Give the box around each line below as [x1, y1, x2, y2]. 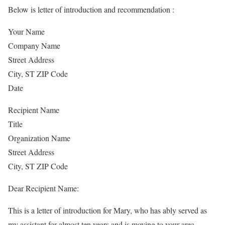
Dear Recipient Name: [8, 183, 79, 193]
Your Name [8, 26, 45, 37]
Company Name [8, 40, 60, 51]
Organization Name [8, 133, 70, 143]
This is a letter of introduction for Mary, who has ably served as [8, 205, 207, 215]
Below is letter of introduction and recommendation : [8, 4, 174, 15]
